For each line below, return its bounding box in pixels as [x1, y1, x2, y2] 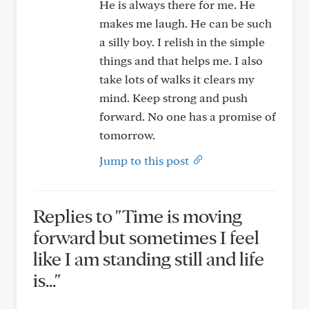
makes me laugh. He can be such [99, 16, 272, 30]
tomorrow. [99, 128, 155, 142]
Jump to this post [99, 153, 192, 168]
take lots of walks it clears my [99, 72, 255, 86]
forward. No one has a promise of [99, 109, 276, 123]
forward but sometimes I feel [33, 225, 259, 249]
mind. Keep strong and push [99, 90, 248, 105]
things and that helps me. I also [99, 53, 263, 68]
